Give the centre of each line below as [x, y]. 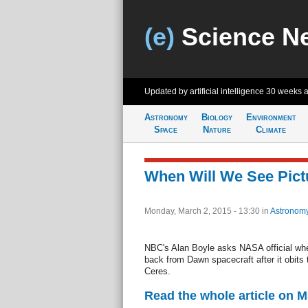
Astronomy [166, 117]
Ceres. [157, 271]
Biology [217, 117]
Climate [271, 130]
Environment [271, 117]
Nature [217, 130]
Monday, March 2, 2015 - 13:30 [203, 211]
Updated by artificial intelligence [205, 91]
